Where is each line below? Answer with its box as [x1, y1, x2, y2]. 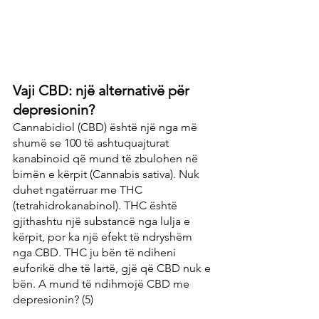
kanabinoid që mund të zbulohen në [13, 151, 201, 165]
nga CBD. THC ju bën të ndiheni [13, 245, 179, 259]
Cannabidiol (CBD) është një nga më [13, 120, 200, 134]
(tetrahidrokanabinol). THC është [13, 198, 180, 212]
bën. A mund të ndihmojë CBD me [13, 276, 192, 291]
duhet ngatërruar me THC [13, 182, 145, 197]
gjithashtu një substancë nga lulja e [13, 214, 193, 228]
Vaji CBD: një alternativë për [13, 81, 193, 99]
